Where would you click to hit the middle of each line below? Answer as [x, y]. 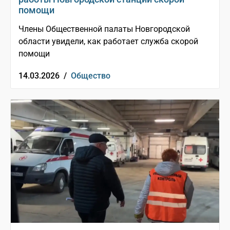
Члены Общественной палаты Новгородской [104, 29]
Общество [91, 76]
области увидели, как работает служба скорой [108, 42]
